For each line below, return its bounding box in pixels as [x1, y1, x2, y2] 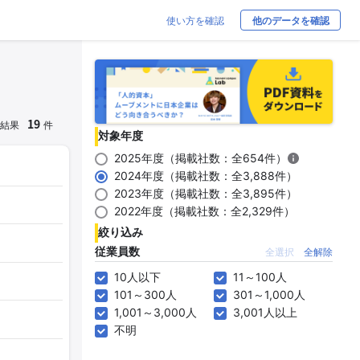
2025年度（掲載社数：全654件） [114, 151, 287, 165]
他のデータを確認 [252, 15, 329, 27]
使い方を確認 [166, 14, 224, 27]
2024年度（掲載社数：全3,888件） [114, 169, 297, 182]
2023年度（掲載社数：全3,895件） [114, 186, 297, 200]
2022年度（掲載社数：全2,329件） [114, 204, 295, 218]
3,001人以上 [233, 305, 297, 319]
